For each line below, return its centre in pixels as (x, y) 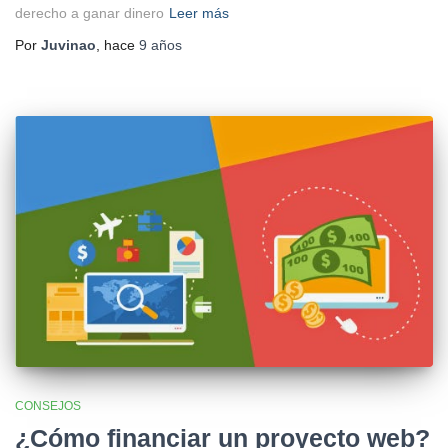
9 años (160, 45)
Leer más (199, 13)
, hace (117, 45)
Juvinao (68, 45)
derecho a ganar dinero (89, 13)
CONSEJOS (48, 406)
